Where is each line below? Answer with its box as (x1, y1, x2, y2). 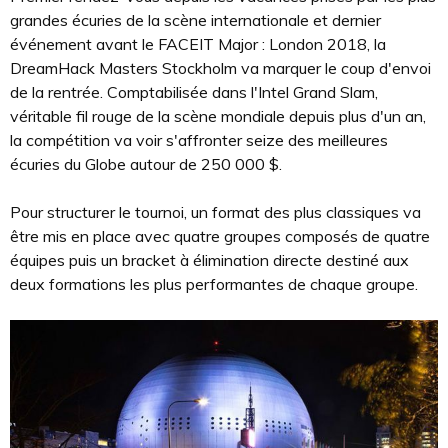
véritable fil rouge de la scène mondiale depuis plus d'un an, (10, 106, 426, 126)
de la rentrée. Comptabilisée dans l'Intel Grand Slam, (10, 82, 378, 102)
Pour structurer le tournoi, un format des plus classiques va (10, 202, 421, 222)
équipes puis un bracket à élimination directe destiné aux (10, 250, 409, 270)
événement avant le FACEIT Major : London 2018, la (10, 34, 386, 54)
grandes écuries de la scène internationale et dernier (10, 10, 381, 30)
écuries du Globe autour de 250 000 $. (10, 154, 282, 174)
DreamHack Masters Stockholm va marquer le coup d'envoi (10, 58, 431, 78)
